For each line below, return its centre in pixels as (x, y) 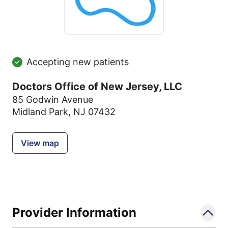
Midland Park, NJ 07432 (64, 112)
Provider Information (74, 212)
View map (40, 143)
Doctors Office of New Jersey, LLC (97, 87)
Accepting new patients (78, 62)
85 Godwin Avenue (53, 99)
